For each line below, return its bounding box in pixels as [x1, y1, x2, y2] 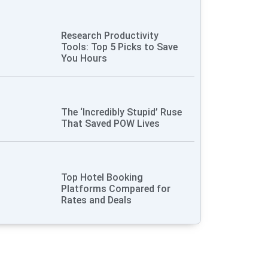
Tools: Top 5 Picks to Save [61, 41, 178, 53]
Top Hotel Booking [61, 172, 144, 184]
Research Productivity [61, 30, 159, 42]
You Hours [61, 53, 108, 65]
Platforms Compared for [61, 183, 171, 195]
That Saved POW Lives [61, 118, 160, 130]
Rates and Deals [61, 194, 132, 206]
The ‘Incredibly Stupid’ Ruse [61, 106, 182, 118]
